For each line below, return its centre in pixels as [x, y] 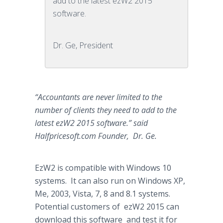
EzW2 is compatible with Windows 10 [103, 168]
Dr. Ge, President [83, 45]
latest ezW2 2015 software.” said [91, 123]
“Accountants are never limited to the [99, 97]
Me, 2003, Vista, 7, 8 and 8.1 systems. [103, 194]
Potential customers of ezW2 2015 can [107, 207]
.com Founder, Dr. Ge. [118, 136]
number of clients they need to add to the [106, 110]
